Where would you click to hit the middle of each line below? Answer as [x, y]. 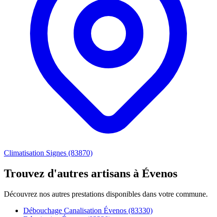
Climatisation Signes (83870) [48, 153]
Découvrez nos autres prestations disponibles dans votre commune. [106, 194]
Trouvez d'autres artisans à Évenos [91, 174]
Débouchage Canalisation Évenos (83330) [88, 211]
